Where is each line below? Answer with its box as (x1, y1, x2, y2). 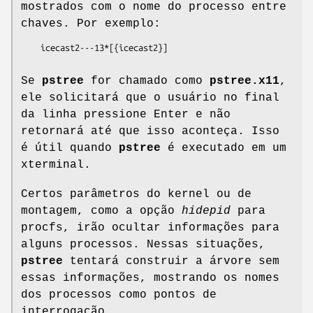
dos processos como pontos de (21, 288, 217, 301)
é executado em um (161, 141, 286, 154)
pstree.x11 (210, 74, 279, 87)
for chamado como (84, 74, 210, 87)
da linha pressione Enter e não (21, 108, 231, 121)
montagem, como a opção (21, 204, 182, 217)
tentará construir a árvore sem (63, 254, 279, 268)
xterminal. (21, 158, 91, 171)
